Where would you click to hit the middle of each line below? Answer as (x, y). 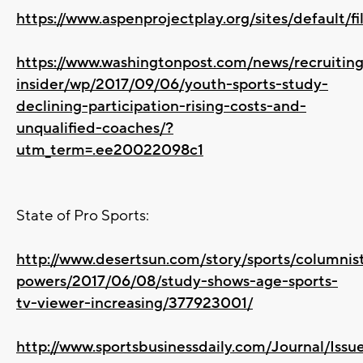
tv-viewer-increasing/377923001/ (135, 303)
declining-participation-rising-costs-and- (161, 106)
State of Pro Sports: (83, 215)
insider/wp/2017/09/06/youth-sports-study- (172, 84)
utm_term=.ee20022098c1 (110, 149)
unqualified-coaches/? (95, 128)
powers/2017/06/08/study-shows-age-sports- (177, 281)
